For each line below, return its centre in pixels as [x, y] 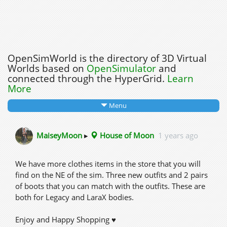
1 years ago [178, 135]
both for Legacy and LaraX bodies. [74, 197]
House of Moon [126, 135]
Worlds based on [47, 68]
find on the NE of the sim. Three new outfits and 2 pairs [111, 175]
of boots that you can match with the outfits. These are [110, 186]
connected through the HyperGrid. [87, 79]
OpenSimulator [121, 68]
